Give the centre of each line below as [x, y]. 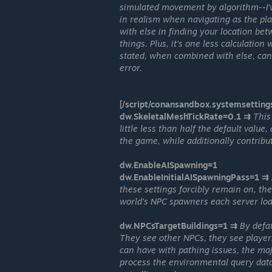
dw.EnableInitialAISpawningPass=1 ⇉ [194, 177]
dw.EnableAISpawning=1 [168, 165]
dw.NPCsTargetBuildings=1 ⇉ [178, 226]
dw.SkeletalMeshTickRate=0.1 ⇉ [185, 116]
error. [131, 68]
